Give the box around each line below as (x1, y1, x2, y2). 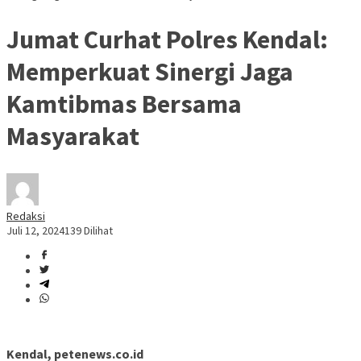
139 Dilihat (64, 223, 113, 239)
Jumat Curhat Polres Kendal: (6, 23, 328, 56)
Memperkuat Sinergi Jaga (6, 55, 293, 88)
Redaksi (6, 209, 45, 224)
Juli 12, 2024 (6, 223, 64, 239)
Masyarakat (6, 119, 139, 152)
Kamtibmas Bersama (6, 87, 242, 120)
